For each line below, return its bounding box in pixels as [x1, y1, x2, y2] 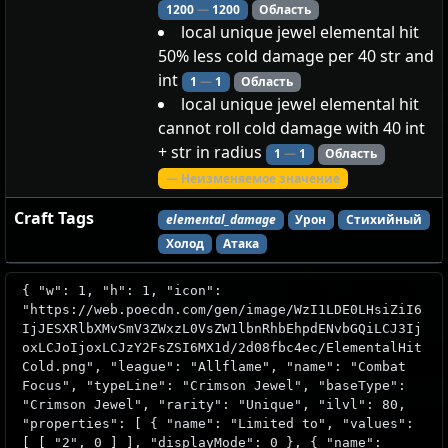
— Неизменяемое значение [165, 169, 340, 187]
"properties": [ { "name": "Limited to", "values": [22, 416, 414, 432]
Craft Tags [14, 207, 94, 230]
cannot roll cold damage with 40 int [158, 117, 425, 140]
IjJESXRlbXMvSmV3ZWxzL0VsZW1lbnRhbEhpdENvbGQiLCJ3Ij [22, 321, 422, 337]
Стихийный [345, 211, 422, 229]
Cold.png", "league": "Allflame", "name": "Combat [22, 359, 406, 375]
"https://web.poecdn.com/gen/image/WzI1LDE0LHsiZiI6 [22, 302, 422, 318]
